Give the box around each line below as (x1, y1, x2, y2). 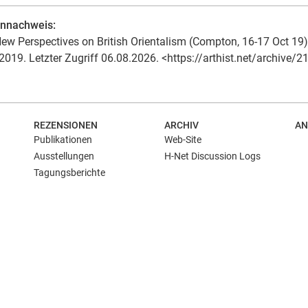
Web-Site (164, 134, 201, 145)
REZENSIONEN (34, 120, 98, 131)
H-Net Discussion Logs (164, 151, 261, 162)
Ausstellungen (34, 151, 94, 162)
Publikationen (34, 134, 92, 145)
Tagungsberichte (34, 167, 105, 178)
